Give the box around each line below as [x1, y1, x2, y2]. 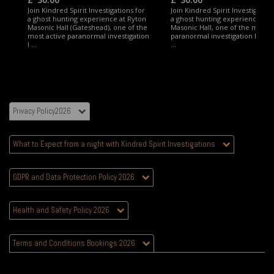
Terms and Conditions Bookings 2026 [13, 238, 143, 249]
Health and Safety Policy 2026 [13, 205, 117, 216]
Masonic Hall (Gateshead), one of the [28, 23, 147, 32]
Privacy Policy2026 [13, 106, 78, 117]
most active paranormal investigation [28, 31, 149, 41]
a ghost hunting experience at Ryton [28, 14, 146, 24]
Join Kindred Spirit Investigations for [28, 6, 145, 15]
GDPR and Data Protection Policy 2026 [13, 172, 142, 183]
